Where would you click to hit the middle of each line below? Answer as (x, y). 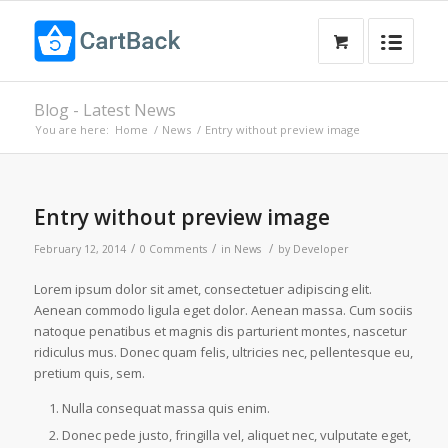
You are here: (71, 129)
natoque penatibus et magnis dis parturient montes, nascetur (220, 331)
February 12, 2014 (79, 249)
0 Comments (173, 249)
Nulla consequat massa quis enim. (165, 408)
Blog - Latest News (104, 110)
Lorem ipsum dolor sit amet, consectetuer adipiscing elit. (202, 289)
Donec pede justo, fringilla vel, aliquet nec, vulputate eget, (236, 435)
